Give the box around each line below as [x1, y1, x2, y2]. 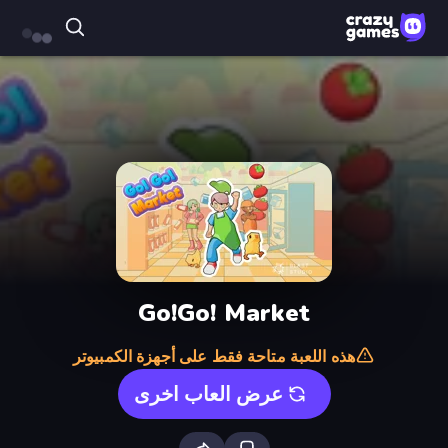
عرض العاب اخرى [133, 380, 283, 408]
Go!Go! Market [137, 296, 311, 329]
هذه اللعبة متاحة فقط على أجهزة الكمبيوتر [72, 346, 356, 368]
